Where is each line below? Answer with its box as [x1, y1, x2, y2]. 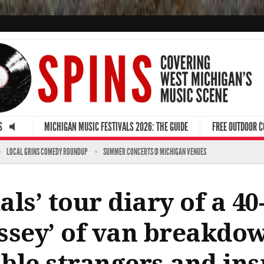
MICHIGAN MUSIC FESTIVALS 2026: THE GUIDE [44, 119, 188, 134]
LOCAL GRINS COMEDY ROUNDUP [6, 146, 88, 157]
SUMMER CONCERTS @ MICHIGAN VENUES [103, 146, 206, 157]
